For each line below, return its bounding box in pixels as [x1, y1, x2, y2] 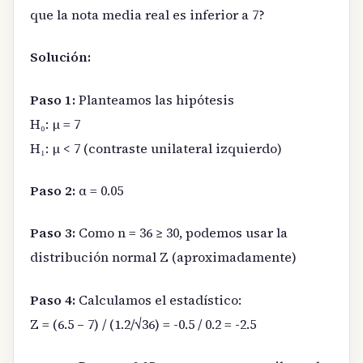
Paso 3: [30, 224, 75, 242]
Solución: [30, 48, 91, 66]
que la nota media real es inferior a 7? [30, 5, 265, 23]
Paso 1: [30, 90, 75, 109]
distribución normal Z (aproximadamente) [30, 248, 297, 267]
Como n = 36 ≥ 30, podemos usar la [75, 224, 288, 242]
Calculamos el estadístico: [75, 290, 241, 309]
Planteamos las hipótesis [75, 90, 234, 109]
